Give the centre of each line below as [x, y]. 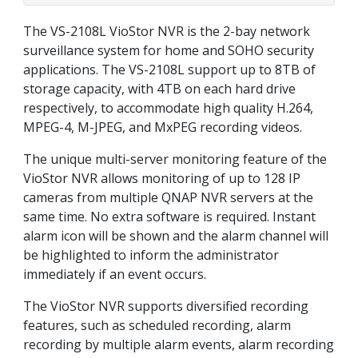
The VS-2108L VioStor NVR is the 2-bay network [167, 32]
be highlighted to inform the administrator [151, 255]
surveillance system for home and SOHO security [169, 51]
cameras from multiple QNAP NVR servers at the [168, 198]
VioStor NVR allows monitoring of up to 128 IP [162, 179]
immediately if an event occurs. [115, 274]
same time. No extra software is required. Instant [169, 217]
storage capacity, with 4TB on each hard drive [159, 89]
